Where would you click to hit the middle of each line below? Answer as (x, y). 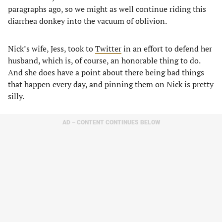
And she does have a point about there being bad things (106, 72)
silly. (17, 96)
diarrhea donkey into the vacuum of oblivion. (88, 21)
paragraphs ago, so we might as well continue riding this (107, 9)
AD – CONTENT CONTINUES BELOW (111, 122)
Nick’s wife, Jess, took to (52, 49)
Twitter (108, 49)
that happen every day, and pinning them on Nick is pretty (111, 84)
